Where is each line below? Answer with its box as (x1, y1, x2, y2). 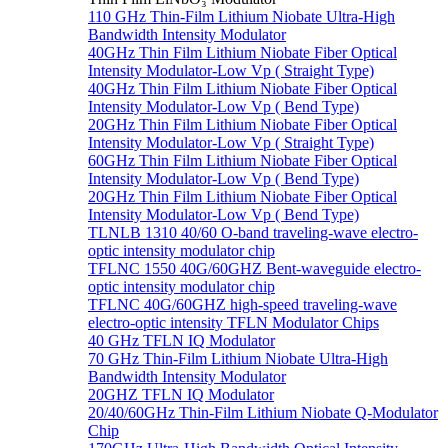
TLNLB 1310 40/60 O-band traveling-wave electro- (88, 224, 418, 241)
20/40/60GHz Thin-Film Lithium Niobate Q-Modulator (88, 404, 438, 421)
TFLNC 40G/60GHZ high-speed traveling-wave (88, 296, 397, 313)
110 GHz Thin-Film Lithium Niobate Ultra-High (88, 8, 395, 25)
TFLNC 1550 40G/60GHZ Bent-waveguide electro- (88, 260, 421, 277)
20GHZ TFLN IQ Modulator (88, 386, 274, 403)
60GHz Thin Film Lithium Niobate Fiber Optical (88, 152, 397, 169)
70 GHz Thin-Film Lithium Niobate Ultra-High (88, 350, 388, 367)
